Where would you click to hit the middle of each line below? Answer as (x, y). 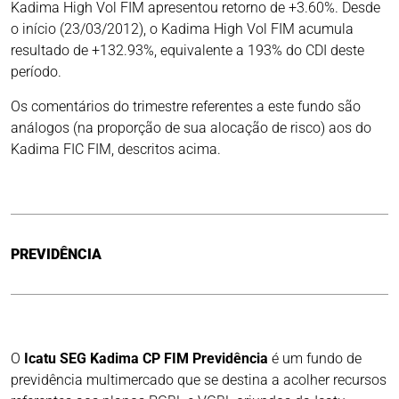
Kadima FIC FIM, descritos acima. (116, 150)
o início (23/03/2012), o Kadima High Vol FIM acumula (182, 29)
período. (36, 72)
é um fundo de (315, 359)
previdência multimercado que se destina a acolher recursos (199, 380)
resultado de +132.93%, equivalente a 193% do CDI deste (187, 51)
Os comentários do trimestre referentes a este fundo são (186, 107)
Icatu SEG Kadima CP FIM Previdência (146, 359)
